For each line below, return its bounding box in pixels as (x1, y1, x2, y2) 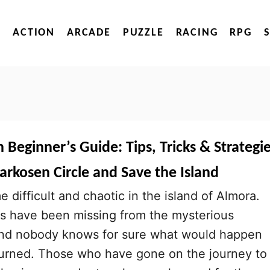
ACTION (13, 27, 55, 39)
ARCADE (66, 27, 111, 39)
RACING (175, 27, 218, 39)
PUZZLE (122, 27, 164, 39)
